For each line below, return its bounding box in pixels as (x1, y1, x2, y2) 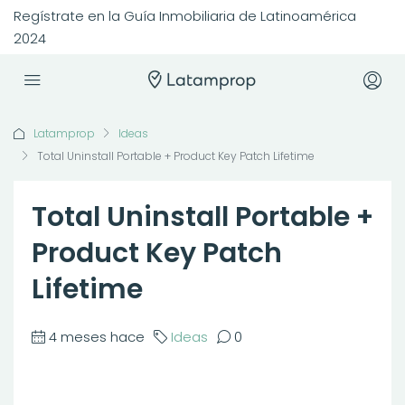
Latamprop (33, 126, 95, 141)
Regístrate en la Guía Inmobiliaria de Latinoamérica (14, 6, 356, 25)
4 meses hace (49, 327, 145, 346)
